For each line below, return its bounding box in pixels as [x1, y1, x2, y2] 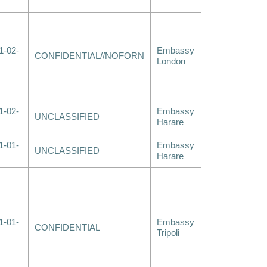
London [157, 57, 185, 66]
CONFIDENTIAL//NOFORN [35, 51, 144, 61]
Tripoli [157, 228, 179, 238]
